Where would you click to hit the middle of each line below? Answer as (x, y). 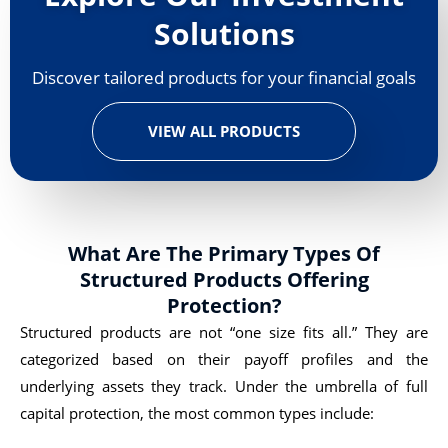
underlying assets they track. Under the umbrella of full (224, 385)
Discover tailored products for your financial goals (224, 77)
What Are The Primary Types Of (224, 253)
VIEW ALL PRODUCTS (224, 130)
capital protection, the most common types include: (197, 412)
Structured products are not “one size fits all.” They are (224, 331)
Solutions (224, 33)
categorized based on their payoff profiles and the (224, 358)
